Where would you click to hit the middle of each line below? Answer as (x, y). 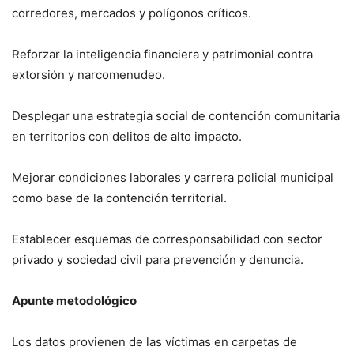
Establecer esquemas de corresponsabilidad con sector (167, 239)
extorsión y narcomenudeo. (88, 74)
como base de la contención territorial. (119, 198)
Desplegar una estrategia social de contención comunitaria (176, 115)
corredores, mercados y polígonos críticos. (132, 13)
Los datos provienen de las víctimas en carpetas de (154, 341)
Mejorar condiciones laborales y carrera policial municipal (173, 177)
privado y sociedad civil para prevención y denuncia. (158, 259)
